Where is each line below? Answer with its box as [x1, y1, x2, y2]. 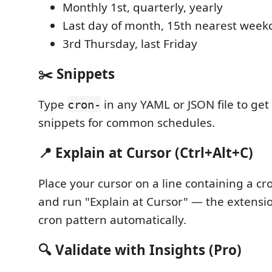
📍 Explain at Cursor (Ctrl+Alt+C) [38, 143, 253, 162]
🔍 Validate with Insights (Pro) [38, 240, 242, 259]
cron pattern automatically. [38, 211, 186, 228]
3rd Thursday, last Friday [63, 35, 197, 52]
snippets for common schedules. [38, 114, 215, 131]
